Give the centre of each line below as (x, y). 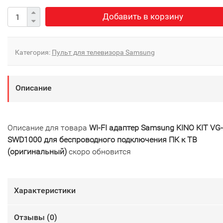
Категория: (33, 53)
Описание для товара (48, 128)
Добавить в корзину (143, 17)
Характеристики (45, 191)
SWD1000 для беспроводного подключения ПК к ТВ (102, 140)
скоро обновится (99, 152)
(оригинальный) (37, 152)
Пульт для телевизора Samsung (103, 53)
